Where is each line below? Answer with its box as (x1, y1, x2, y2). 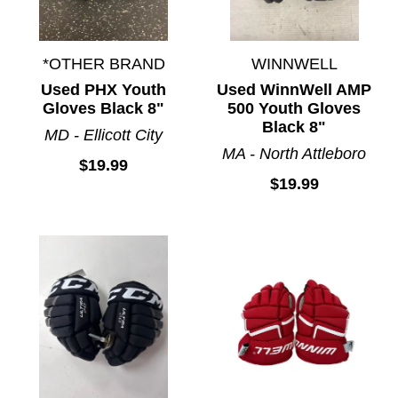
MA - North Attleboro (222, 144, 367, 163)
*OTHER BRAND (42, 54, 165, 73)
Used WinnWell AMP (217, 80, 372, 99)
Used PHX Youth (41, 80, 167, 99)
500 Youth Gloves (227, 99, 362, 117)
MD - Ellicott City (44, 125, 163, 144)
